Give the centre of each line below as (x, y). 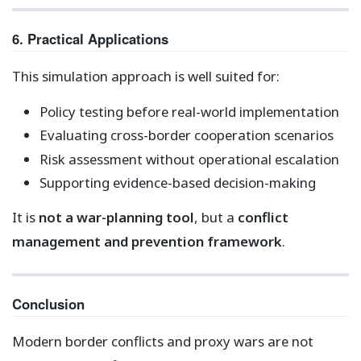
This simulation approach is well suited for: (146, 77)
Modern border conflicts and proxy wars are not (163, 342)
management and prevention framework (147, 241)
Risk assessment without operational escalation (189, 159)
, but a (216, 217)
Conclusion (48, 304)
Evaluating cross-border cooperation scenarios (186, 135)
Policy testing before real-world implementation (189, 112)
